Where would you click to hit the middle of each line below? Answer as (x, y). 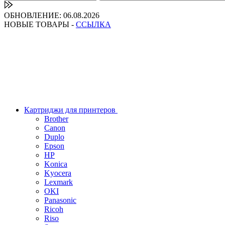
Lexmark (59, 182)
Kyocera (58, 173)
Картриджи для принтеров (71, 110)
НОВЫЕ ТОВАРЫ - (40, 24)
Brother (56, 119)
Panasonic (60, 200)
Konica (56, 164)
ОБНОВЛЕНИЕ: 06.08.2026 (52, 15)
